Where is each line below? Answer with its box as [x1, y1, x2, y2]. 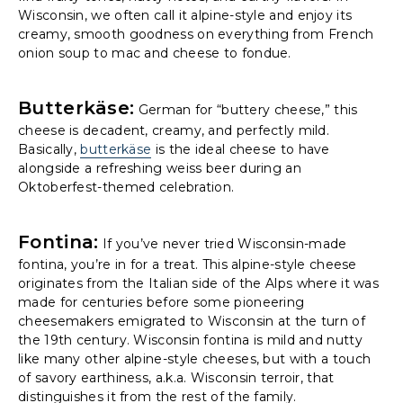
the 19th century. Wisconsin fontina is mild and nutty [18, 331, 363, 348]
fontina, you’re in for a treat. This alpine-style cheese [18, 255, 357, 273]
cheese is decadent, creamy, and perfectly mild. [18, 121, 330, 139]
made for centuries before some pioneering [18, 293, 305, 310]
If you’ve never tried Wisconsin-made [98, 235, 347, 252]
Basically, [18, 140, 81, 157]
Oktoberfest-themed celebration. [18, 178, 235, 195]
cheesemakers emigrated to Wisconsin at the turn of [18, 312, 365, 329]
